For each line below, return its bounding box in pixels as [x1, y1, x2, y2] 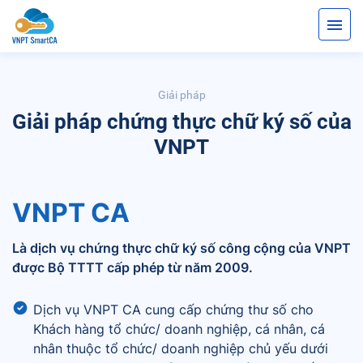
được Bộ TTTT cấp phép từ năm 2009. [12, 259, 253, 275]
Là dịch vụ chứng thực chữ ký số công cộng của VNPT [12, 240, 351, 256]
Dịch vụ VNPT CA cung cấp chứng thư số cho [33, 301, 314, 318]
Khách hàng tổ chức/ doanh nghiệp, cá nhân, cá [33, 321, 325, 337]
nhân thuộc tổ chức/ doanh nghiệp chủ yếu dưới [33, 340, 328, 357]
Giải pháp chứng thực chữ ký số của [11, 109, 352, 134]
